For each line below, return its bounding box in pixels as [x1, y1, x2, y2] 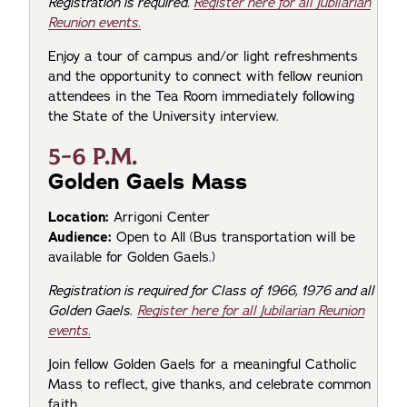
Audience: [48, 227, 112, 246]
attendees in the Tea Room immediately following [48, 87, 354, 106]
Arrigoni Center [109, 207, 228, 226]
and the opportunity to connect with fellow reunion [48, 67, 362, 86]
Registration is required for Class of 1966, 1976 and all [48, 281, 374, 300]
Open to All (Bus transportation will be [112, 227, 355, 246]
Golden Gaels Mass [48, 166, 248, 196]
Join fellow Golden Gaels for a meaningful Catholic [48, 354, 357, 373]
